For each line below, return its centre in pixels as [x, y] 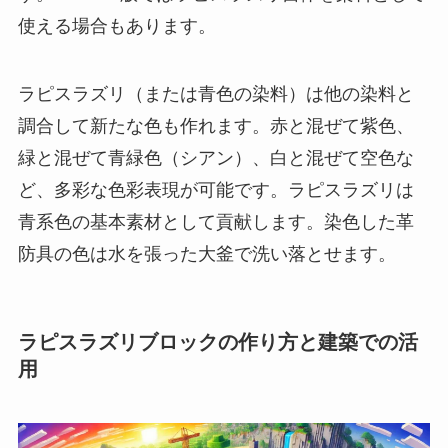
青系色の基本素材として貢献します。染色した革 [215, 222]
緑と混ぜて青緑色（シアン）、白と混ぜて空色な [215, 158]
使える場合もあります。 [116, 26]
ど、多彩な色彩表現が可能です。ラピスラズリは [215, 190]
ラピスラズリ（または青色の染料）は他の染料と [215, 94]
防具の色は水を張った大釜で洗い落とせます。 [206, 254]
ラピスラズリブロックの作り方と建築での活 [217, 342]
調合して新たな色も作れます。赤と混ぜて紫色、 [215, 126]
